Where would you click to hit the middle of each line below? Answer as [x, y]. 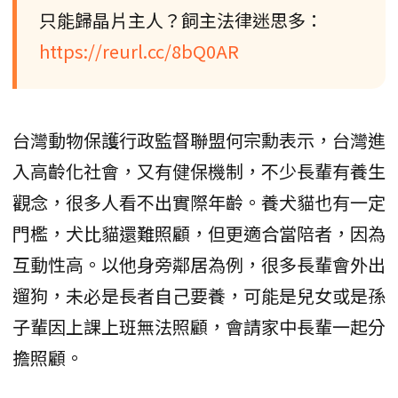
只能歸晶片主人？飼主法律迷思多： [181, 20]
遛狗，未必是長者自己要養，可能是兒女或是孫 [199, 295]
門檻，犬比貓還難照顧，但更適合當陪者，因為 [199, 233]
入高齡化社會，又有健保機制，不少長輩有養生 [199, 171]
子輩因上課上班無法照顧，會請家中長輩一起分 [199, 326]
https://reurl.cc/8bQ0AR [139, 51]
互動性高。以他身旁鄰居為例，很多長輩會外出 [199, 264]
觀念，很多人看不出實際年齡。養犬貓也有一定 [199, 202]
